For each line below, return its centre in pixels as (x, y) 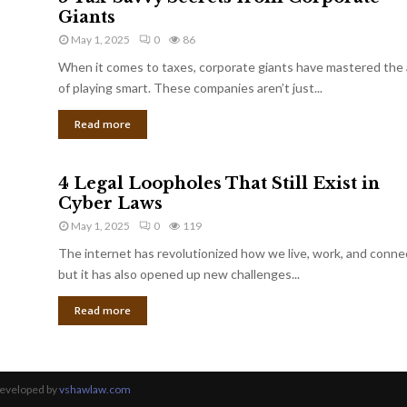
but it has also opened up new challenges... (179, 273)
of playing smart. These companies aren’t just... (190, 87)
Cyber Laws (110, 203)
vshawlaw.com (95, 389)
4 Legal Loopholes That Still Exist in (219, 183)
